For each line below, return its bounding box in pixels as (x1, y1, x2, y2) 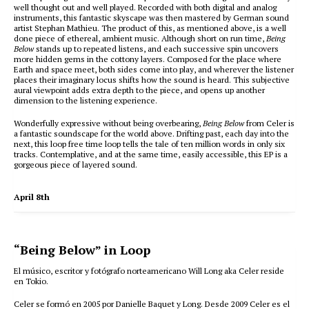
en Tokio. (14, 276, 48, 286)
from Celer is (246, 118, 295, 128)
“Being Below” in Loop (14, 241, 150, 258)
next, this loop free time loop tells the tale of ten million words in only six (14, 139, 285, 149)
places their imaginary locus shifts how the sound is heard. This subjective (14, 74, 290, 85)
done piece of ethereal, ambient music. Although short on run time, (14, 33, 266, 43)
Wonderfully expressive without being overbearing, (14, 118, 203, 128)
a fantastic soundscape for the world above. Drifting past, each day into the (14, 128, 289, 139)
